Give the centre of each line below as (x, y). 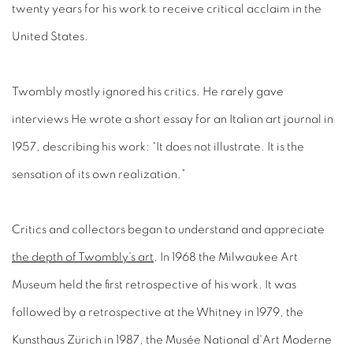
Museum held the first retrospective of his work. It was (154, 285)
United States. (50, 37)
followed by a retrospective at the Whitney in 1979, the (158, 312)
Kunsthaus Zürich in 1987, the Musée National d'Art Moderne (172, 340)
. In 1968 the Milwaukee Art (226, 257)
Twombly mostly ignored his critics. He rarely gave (148, 92)
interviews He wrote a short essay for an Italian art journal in (173, 119)
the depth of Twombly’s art (83, 257)
